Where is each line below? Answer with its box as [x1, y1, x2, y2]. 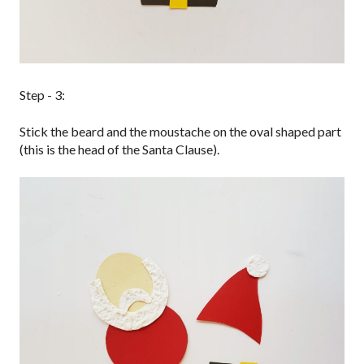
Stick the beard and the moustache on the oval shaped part [19, 123, 341, 139]
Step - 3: [19, 86, 65, 102]
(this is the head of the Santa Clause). [19, 141, 219, 157]
